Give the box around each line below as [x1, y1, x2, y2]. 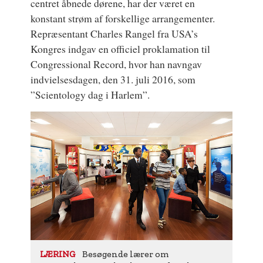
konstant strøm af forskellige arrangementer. [31, 11, 215, 25]
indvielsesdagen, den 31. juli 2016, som [31, 72, 196, 86]
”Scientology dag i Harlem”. [31, 87, 150, 102]
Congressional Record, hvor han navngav [31, 56, 203, 71]
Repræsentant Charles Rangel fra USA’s [31, 26, 198, 41]
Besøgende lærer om [82, 248, 170, 259]
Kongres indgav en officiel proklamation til [31, 41, 211, 56]
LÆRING [40, 248, 76, 259]
